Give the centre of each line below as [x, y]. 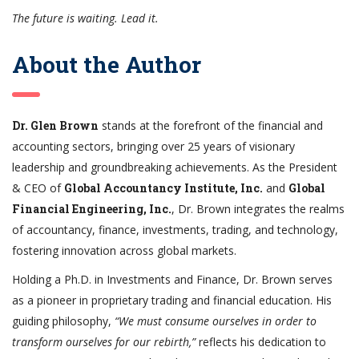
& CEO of [38, 188]
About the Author [107, 64]
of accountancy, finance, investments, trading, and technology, [175, 229]
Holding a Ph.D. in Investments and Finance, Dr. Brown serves [172, 279]
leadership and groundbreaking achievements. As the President [175, 167]
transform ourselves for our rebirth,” [104, 341]
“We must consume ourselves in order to [216, 321]
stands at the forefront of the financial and [211, 125]
